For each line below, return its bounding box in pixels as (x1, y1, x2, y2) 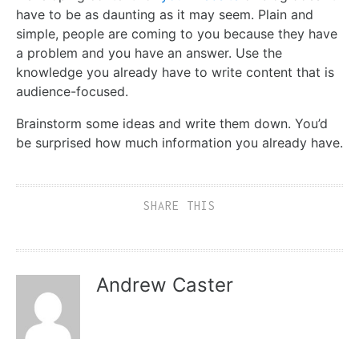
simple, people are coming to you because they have (16, 26, 337, 42)
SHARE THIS (143, 199, 216, 212)
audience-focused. (16, 83, 132, 99)
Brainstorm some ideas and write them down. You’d (16, 115, 328, 131)
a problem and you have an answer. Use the (16, 45, 282, 61)
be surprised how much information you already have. (16, 135, 343, 151)
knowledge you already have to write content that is (16, 64, 334, 80)
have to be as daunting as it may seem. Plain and (16, 6, 313, 22)
